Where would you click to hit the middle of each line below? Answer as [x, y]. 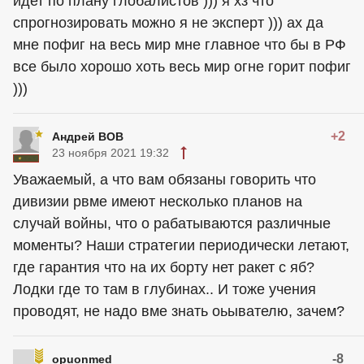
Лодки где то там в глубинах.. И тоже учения [165, 289]
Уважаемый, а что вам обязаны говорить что [165, 180]
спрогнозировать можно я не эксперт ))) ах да [168, 23]
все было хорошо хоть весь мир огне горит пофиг [182, 67]
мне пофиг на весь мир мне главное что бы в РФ [180, 45]
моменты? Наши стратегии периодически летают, [181, 245]
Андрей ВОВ [88, 136]
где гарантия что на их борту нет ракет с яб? [164, 267]
